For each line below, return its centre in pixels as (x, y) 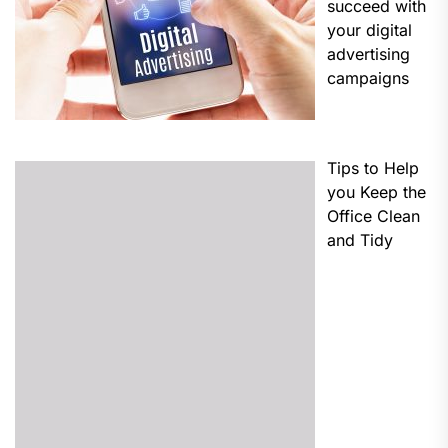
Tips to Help (373, 167)
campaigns (368, 77)
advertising (368, 53)
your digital (369, 29)
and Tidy (360, 239)
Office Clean (373, 215)
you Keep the (376, 191)
